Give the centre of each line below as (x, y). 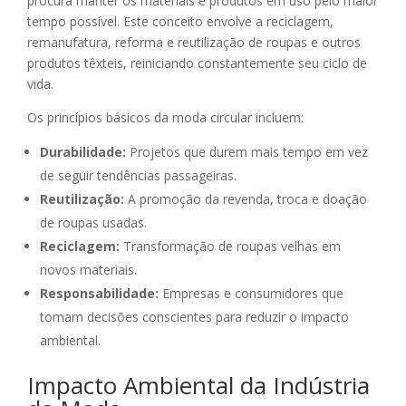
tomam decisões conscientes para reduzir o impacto (194, 317)
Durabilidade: (83, 152)
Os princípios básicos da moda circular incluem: (165, 118)
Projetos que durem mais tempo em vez (247, 152)
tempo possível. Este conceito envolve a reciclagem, (180, 22)
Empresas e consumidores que (251, 294)
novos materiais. (88, 270)
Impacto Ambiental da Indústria (198, 386)
